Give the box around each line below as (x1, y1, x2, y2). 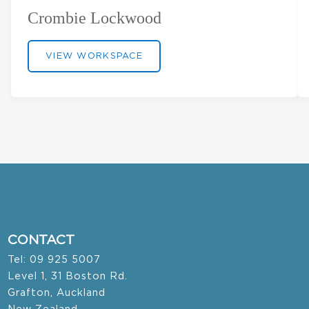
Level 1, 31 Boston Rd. (8, 271, 128, 282)
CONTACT (8, 234, 75, 248)
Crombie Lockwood (28, 9, 161, 28)
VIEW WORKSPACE (46, 52, 143, 61)
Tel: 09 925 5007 (8, 255, 101, 266)
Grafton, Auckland (8, 288, 106, 299)
